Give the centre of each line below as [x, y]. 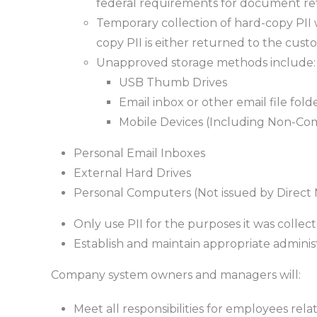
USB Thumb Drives [173, 82]
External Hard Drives [132, 173]
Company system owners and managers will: [175, 275]
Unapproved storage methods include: [206, 62]
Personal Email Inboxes [139, 153]
